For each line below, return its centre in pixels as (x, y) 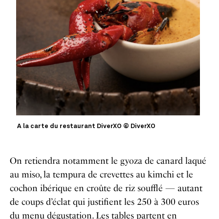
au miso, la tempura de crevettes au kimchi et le (101, 175)
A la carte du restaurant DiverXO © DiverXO (87, 127)
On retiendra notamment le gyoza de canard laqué (108, 161)
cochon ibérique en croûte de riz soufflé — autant (106, 188)
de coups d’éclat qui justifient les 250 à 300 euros (104, 202)
